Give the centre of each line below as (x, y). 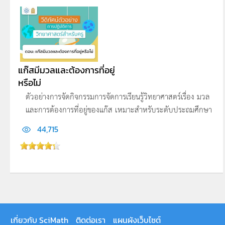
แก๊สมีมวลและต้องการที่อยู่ (67, 70)
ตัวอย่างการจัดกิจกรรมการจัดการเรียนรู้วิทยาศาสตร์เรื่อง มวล (118, 96)
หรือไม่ (30, 82)
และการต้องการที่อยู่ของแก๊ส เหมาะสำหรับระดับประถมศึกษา (119, 109)
